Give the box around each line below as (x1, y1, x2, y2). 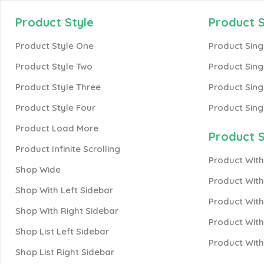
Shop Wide (15, 164, 61, 175)
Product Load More (15, 123, 98, 134)
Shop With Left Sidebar (15, 184, 113, 196)
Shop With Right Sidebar (15, 205, 118, 216)
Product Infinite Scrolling (15, 143, 120, 154)
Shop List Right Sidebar (15, 246, 114, 258)
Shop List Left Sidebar (15, 226, 109, 237)
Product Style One (15, 40, 94, 51)
